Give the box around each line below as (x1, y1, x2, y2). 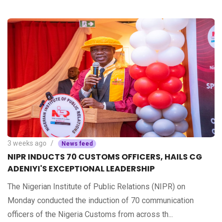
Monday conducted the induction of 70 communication (7, 196, 194, 206)
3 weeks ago (7, 139, 47, 148)
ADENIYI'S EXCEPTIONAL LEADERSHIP (7, 163, 155, 175)
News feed (61, 140, 93, 148)
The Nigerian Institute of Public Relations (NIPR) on (7, 182, 185, 192)
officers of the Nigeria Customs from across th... (7, 210, 173, 220)
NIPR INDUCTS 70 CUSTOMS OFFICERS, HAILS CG (7, 151, 202, 163)
